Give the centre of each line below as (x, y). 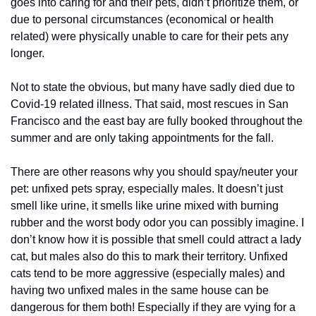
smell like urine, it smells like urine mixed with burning (145, 206)
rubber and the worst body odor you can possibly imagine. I (157, 223)
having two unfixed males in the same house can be (140, 290)
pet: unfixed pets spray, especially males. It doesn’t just (147, 189)
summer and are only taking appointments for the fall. (142, 138)
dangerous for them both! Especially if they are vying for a (153, 307)
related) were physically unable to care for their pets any (150, 36)
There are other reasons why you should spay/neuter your (154, 172)
